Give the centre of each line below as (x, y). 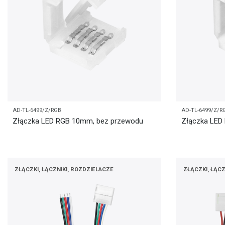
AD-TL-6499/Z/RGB (37, 110)
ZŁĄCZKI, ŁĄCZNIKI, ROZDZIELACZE (64, 169)
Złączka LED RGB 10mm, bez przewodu (78, 121)
